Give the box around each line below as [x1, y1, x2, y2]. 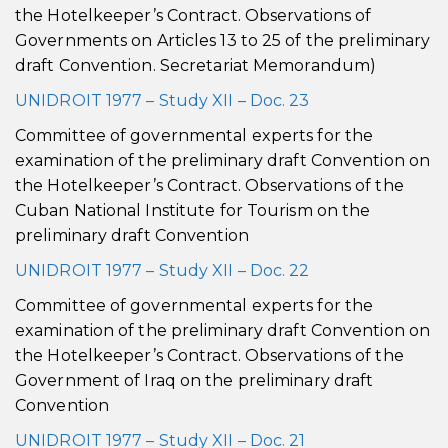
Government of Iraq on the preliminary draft [15, 371, 374, 390]
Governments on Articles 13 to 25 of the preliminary [15, 31, 431, 50]
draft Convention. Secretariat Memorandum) [15, 56, 377, 75]
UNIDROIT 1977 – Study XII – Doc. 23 [15, 91, 310, 110]
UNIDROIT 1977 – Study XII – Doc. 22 [15, 261, 310, 280]
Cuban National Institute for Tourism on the [15, 201, 371, 220]
